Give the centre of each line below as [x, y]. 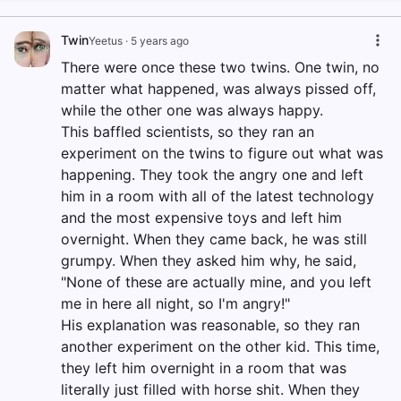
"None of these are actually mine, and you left [216, 282]
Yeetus [106, 41]
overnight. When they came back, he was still [214, 239]
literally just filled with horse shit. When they [210, 389]
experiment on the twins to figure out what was [222, 153]
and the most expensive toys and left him [201, 218]
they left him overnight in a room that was [204, 368]
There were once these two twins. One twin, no [220, 67]
